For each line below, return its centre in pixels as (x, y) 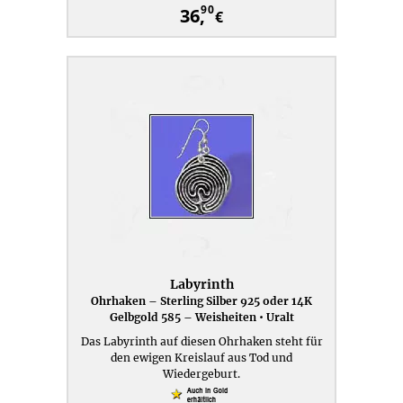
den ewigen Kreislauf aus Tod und (201, 358)
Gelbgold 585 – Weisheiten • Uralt (201, 317)
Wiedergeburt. (201, 374)
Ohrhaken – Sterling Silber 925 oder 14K (201, 301)
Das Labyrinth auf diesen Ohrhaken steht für (201, 341)
